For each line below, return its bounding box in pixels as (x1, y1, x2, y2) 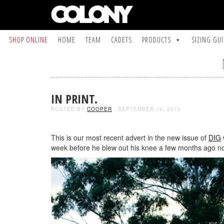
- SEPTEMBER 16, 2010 (112, 105, 181, 112)
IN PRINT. (51, 90, 97, 107)
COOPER (87, 105, 112, 112)
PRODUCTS (142, 35, 171, 44)
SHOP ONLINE (9, 35, 48, 44)
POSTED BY (51, 105, 87, 112)
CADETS (111, 35, 132, 44)
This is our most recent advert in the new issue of (51, 132, 208, 142)
